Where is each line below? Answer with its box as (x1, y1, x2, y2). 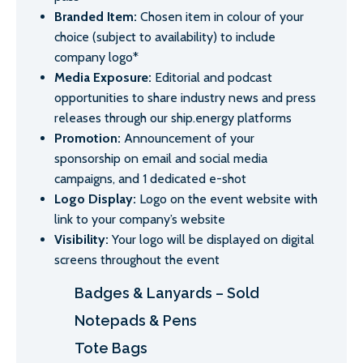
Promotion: (54, 130, 121, 147)
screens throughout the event (54, 252, 220, 268)
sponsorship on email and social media (54, 151, 267, 167)
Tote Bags (75, 340, 147, 357)
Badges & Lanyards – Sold (75, 284, 259, 302)
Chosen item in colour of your (140, 9, 304, 25)
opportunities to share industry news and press (54, 90, 316, 106)
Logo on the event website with (136, 191, 318, 207)
